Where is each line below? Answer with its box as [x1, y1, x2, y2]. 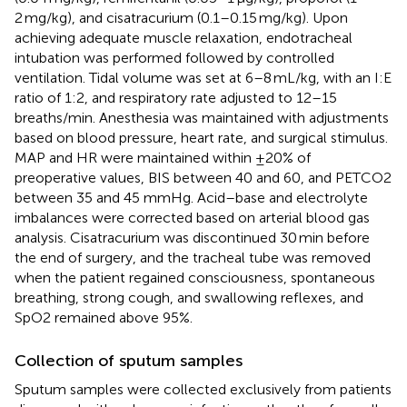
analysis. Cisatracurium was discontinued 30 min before [15, 228, 370, 246]
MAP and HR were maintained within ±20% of [15, 148, 311, 166]
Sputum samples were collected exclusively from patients [15, 380, 392, 398]
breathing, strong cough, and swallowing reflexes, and [15, 288, 363, 306]
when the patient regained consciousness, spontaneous [15, 268, 375, 286]
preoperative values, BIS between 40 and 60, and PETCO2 [15, 168, 392, 186]
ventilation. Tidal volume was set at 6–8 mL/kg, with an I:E [15, 68, 392, 86]
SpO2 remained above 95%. [15, 308, 193, 326]
